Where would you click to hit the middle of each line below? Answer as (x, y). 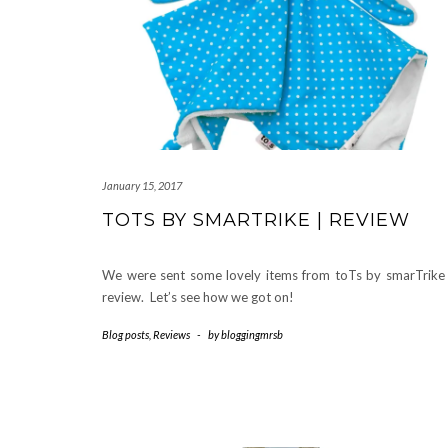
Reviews (171, 335)
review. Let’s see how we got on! (198, 297)
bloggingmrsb (252, 335)
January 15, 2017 (142, 186)
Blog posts (125, 335)
